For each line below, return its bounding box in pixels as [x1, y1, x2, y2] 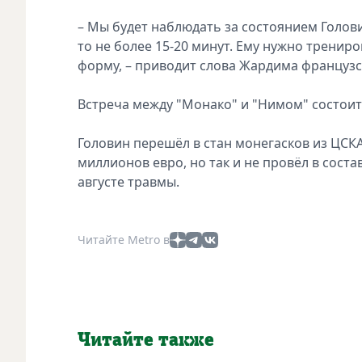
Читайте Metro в [78, 231, 170, 247]
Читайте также [78, 330, 214, 350]
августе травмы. [78, 172, 179, 191]
